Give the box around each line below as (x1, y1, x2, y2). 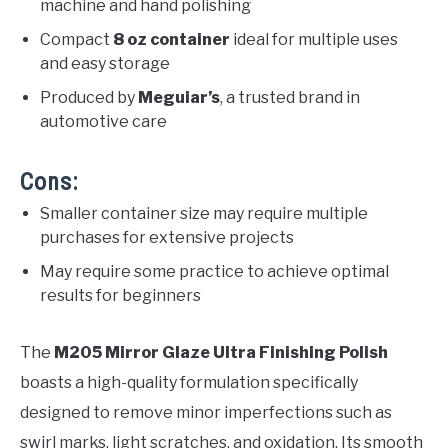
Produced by (40, 88, 138, 108)
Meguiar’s (138, 88, 220, 108)
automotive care (40, 112, 167, 132)
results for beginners (40, 286, 201, 306)
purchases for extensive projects (40, 228, 294, 248)
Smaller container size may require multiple (40, 204, 368, 224)
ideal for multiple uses (230, 30, 398, 50)
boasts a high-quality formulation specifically (20, 373, 358, 393)
